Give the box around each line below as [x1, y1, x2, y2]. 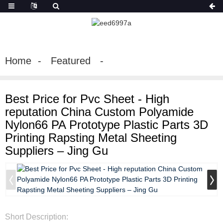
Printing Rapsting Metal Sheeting [5, 130, 177, 144]
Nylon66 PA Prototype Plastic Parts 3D [5, 117, 208, 131]
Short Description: [5, 212, 68, 221]
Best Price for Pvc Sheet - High [5, 92, 169, 106]
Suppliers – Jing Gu [5, 143, 108, 157]
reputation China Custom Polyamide [5, 105, 194, 118]
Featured [51, 55, 91, 66]
